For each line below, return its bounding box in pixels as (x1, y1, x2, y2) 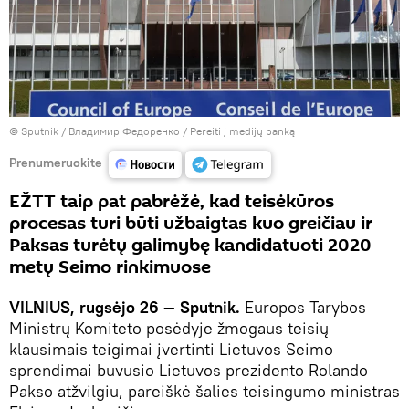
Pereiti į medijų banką (190, 124, 295, 139)
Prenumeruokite (9, 153, 102, 171)
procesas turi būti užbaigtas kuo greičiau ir (9, 211, 372, 237)
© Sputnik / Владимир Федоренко (9, 124, 180, 139)
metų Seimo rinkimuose (9, 255, 211, 281)
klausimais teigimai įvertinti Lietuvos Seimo (9, 339, 333, 361)
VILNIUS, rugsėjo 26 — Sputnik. (9, 297, 240, 319)
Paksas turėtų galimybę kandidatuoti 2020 (9, 233, 372, 259)
